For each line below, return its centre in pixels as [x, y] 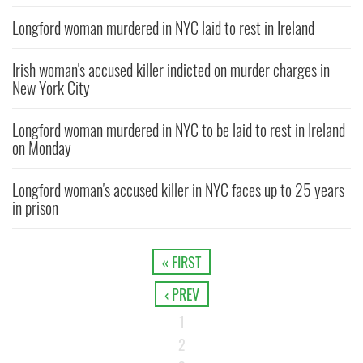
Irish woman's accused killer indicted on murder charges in [171, 70]
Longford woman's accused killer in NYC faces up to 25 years [178, 190]
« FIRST [181, 262]
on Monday [42, 148]
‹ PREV [181, 295]
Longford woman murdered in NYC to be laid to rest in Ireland [179, 130]
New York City [51, 88]
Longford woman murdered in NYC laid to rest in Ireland [163, 28]
